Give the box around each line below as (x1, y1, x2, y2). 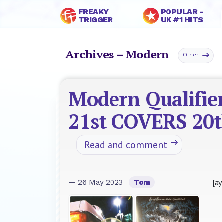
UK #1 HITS (160, 15, 203, 24)
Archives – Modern (65, 46, 174, 62)
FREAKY (78, 7, 109, 16)
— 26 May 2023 (68, 178, 125, 187)
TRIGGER (78, 15, 113, 24)
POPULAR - (160, 7, 203, 16)
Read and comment (84, 138, 167, 151)
